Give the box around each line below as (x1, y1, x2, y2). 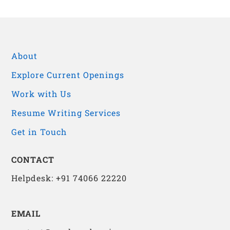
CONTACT (11, 154, 55, 165)
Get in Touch (11, 126, 67, 137)
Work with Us (11, 88, 72, 99)
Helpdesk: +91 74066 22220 (11, 172, 127, 184)
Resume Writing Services (11, 107, 121, 118)
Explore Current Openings (11, 69, 125, 80)
